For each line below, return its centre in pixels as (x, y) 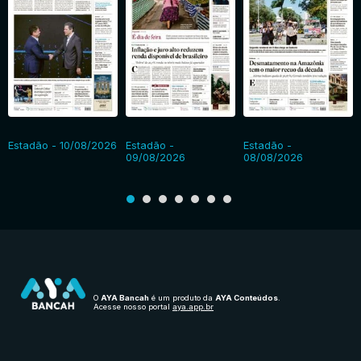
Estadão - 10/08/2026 (62, 146)
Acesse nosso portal (133, 307)
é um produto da (182, 298)
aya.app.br (193, 307)
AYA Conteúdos (247, 298)
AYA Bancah (125, 298)
